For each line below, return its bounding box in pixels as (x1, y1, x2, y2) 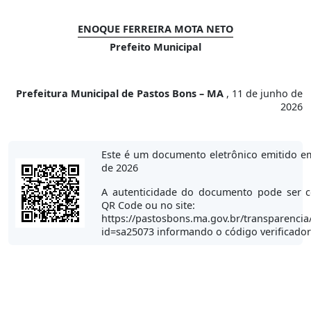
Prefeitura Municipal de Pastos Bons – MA (16, 86, 226, 100)
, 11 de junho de (226, 86, 303, 100)
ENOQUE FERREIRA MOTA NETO (78, 22, 233, 35)
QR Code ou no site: (101, 198, 195, 212)
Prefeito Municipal (110, 40, 201, 53)
